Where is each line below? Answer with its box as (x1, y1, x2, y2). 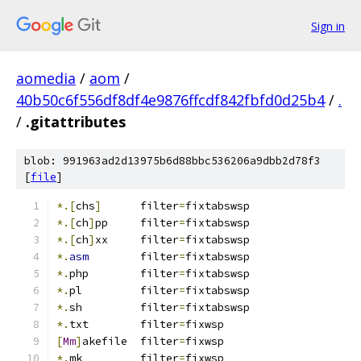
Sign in (311, 18, 345, 34)
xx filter (95, 233, 179, 247)
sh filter (69, 301, 179, 314)
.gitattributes (26, 112, 126, 131)
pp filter (95, 216, 179, 230)
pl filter (69, 284, 179, 297)
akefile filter (82, 334, 179, 348)
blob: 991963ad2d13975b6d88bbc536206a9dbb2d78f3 (24, 154, 321, 168)
